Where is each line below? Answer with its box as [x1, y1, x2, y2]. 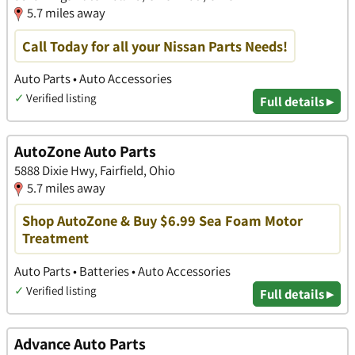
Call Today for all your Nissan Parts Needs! [22, 36, 288, 55]
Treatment [22, 228, 89, 248]
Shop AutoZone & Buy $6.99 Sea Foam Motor [22, 211, 303, 231]
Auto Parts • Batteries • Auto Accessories [14, 261, 231, 280]
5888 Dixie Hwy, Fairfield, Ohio [14, 162, 175, 180]
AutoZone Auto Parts [14, 141, 156, 162]
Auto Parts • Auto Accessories [14, 69, 172, 87]
